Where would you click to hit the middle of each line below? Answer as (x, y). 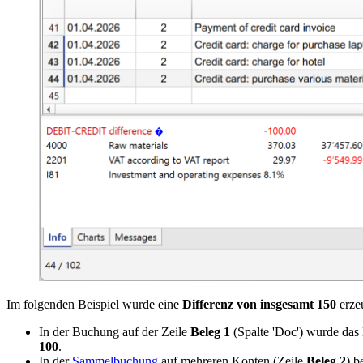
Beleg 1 (210, 332)
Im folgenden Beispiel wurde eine (94, 305)
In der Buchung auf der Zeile (115, 332)
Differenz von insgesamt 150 (259, 305)
